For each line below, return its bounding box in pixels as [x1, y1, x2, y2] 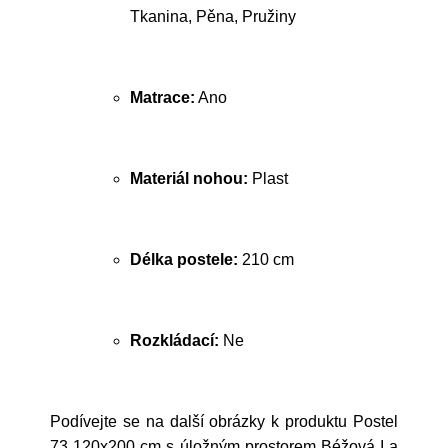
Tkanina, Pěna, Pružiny [130, 8, 296, 25]
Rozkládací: [130, 332, 219, 349]
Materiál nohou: [130, 170, 248, 187]
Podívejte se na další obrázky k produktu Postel [50, 413, 398, 430]
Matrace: [130, 89, 195, 106]
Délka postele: [130, 251, 238, 268]
